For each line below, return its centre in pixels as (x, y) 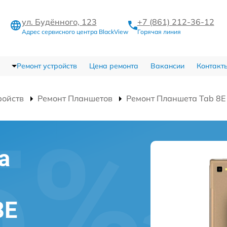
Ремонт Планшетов (75, 98)
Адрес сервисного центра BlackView (75, 31)
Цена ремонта (113, 66)
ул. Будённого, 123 (59, 22)
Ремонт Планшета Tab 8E (176, 98)
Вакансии (167, 66)
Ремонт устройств (47, 66)
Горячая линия (159, 31)
